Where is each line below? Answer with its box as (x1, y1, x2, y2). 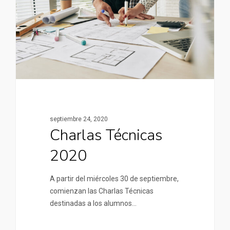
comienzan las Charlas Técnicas (49, 186, 154, 195)
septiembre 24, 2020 (49, 115, 108, 123)
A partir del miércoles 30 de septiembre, (49, 174, 179, 183)
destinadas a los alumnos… (49, 199, 137, 207)
